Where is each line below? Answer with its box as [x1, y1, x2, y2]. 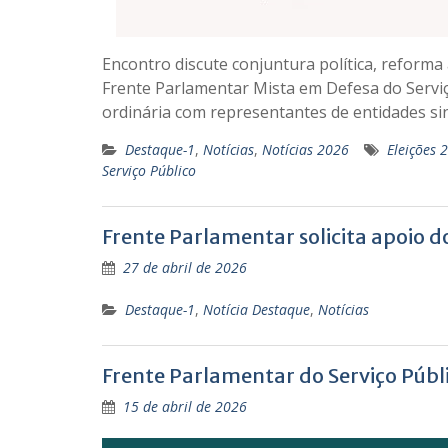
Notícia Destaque [203, 300, 310, 320]
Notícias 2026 [262, 140, 349, 160]
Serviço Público [102, 161, 196, 181]
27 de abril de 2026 [123, 258, 247, 278]
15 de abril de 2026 [123, 397, 247, 417]
